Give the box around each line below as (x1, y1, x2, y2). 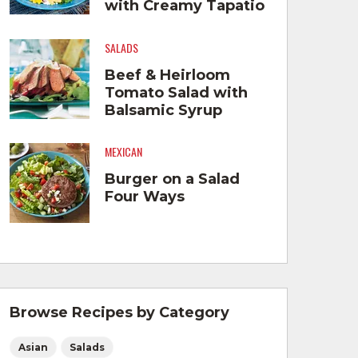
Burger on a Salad (104, 169, 240, 188)
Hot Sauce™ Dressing (104, 14, 269, 32)
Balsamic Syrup (104, 101, 222, 119)
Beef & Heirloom (104, 66, 230, 84)
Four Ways (104, 187, 185, 205)
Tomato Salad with (104, 83, 248, 101)
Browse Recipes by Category (9, 304, 229, 322)
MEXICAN (104, 143, 142, 161)
